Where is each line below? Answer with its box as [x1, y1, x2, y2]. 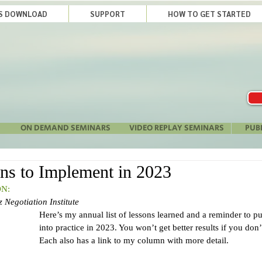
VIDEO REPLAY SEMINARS [129, 122, 224, 134]
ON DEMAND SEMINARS [20, 122, 111, 134]
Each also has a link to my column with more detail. [39, 236, 229, 245]
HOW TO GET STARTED [168, 9, 251, 19]
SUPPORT [90, 9, 125, 19]
